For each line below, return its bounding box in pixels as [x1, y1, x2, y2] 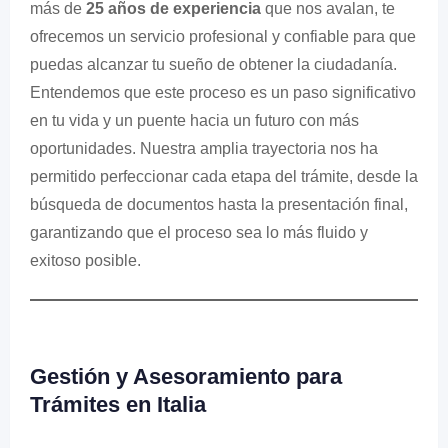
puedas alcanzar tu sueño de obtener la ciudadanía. [30, 56, 397, 73]
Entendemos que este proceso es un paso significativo [30, 84, 416, 101]
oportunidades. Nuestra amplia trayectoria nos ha [30, 140, 378, 157]
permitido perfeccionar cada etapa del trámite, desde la [30, 168, 418, 185]
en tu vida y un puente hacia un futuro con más [30, 112, 359, 129]
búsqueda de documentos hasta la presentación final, [30, 196, 408, 213]
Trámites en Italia [30, 392, 206, 417]
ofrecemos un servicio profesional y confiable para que [30, 28, 416, 45]
